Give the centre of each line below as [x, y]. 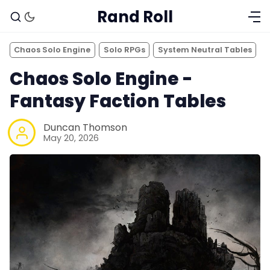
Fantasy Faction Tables [118, 101]
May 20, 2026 [71, 138]
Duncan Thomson [85, 128]
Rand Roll [135, 17]
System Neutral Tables [205, 49]
